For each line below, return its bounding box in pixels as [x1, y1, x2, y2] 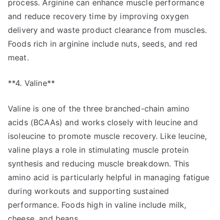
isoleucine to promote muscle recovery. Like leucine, [8, 131, 207, 141]
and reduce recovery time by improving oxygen [8, 11, 189, 21]
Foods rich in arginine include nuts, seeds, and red [8, 39, 198, 49]
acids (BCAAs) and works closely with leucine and [8, 117, 198, 127]
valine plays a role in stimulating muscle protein [8, 145, 189, 155]
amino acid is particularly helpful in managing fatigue [8, 172, 210, 182]
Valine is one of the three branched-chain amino [8, 104, 190, 113]
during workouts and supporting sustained [8, 186, 169, 196]
